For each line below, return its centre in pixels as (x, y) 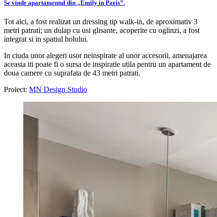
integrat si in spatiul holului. (46, 39)
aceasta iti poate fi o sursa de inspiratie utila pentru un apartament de (107, 64)
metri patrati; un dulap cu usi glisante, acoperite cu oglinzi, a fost (102, 30)
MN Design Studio (58, 89)
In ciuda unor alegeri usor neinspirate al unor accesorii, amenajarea (105, 55)
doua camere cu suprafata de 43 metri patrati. (72, 73)
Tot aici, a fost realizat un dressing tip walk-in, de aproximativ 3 (101, 21)
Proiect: (16, 89)
